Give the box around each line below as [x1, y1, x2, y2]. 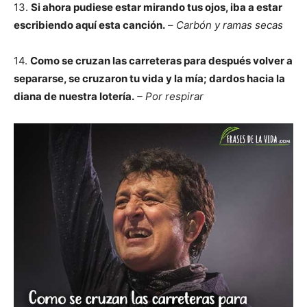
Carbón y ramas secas [176, 19, 283, 32]
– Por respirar [137, 90, 204, 103]
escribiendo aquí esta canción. [14, 19, 165, 32]
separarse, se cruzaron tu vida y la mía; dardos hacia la [14, 72, 285, 85]
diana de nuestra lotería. [14, 90, 134, 103]
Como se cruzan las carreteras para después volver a [30, 54, 293, 67]
